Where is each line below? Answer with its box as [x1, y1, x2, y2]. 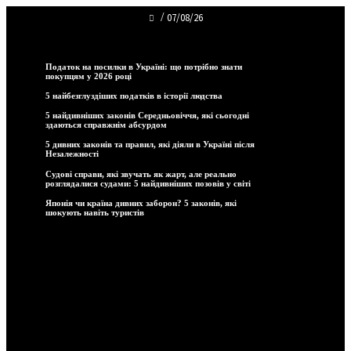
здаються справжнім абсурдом [45, 120, 167, 130]
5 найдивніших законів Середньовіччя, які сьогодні [45, 110, 249, 121]
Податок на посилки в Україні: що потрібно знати [45, 62, 242, 71]
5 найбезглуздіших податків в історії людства [45, 91, 223, 101]
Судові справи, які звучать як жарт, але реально [45, 168, 237, 179]
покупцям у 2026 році [45, 71, 132, 81]
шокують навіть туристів [45, 207, 144, 217]
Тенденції [14, 34, 51, 45]
